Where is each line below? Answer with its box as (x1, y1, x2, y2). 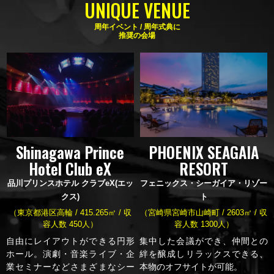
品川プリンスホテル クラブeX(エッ (7, 178, 133, 188)
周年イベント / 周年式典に (94, 22, 180, 31)
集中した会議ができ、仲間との (139, 235, 268, 246)
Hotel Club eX (29, 157, 112, 180)
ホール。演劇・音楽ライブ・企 (6, 248, 135, 259)
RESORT (179, 157, 229, 180)
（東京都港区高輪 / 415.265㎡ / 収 (9, 207, 131, 217)
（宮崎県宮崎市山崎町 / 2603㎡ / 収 (140, 207, 268, 217)
